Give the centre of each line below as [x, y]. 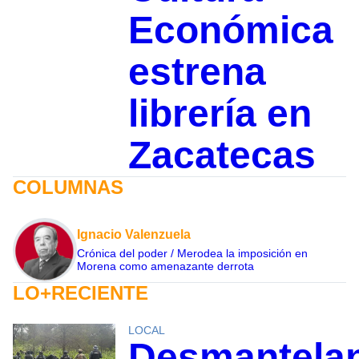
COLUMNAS [68, 187]
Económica [230, 30]
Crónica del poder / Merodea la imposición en [192, 253]
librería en [220, 113]
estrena [197, 71]
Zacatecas [222, 155]
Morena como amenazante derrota [165, 266]
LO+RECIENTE [81, 292]
